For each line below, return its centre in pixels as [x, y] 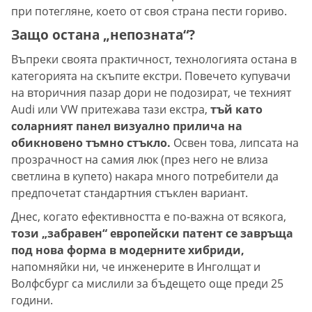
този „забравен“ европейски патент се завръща [152, 233]
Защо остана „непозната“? [103, 34]
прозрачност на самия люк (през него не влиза [140, 159]
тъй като [235, 109]
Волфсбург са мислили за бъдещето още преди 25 [147, 283]
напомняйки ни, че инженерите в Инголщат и [136, 266]
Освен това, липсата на [235, 142]
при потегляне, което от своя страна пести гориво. [149, 11]
